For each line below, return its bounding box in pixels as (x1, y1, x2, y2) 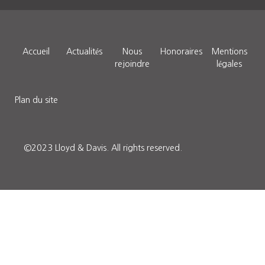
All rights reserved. (111, 143, 182, 152)
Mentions (211, 47, 247, 56)
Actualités (66, 47, 102, 56)
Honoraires (159, 47, 202, 56)
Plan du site (14, 95, 58, 104)
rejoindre (115, 59, 150, 68)
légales (216, 59, 242, 68)
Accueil (22, 47, 50, 56)
